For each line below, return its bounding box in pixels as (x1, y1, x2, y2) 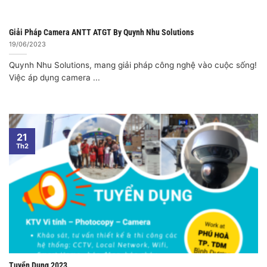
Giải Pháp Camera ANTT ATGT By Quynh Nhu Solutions (9, 27, 194, 38)
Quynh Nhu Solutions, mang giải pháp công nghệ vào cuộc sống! (9, 60, 257, 70)
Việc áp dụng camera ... (9, 72, 100, 82)
